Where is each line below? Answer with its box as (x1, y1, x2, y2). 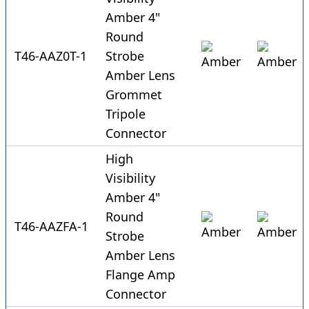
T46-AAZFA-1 (14, 218, 88, 235)
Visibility (106, 170, 155, 187)
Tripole (106, 106, 146, 123)
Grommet (106, 86, 162, 103)
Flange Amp (106, 266, 175, 283)
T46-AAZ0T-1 (14, 48, 87, 65)
